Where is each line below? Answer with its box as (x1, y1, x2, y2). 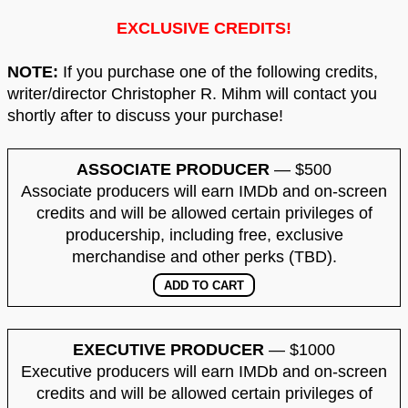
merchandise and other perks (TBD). (71, 247, 337, 266)
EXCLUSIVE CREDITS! (117, 18, 291, 37)
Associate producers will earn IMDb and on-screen (21, 181, 387, 200)
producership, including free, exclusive (65, 225, 343, 244)
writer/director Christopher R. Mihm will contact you (7, 84, 377, 103)
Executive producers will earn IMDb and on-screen (21, 362, 387, 381)
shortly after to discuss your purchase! (7, 106, 283, 125)
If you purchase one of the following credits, (58, 62, 378, 81)
